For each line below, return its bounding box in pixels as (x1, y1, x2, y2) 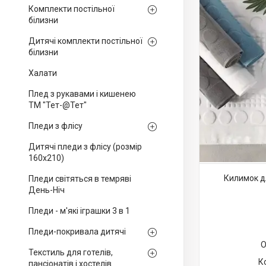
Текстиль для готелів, (28, 248, 113, 257)
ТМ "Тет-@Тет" (28, 100, 87, 110)
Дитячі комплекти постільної (28, 36, 142, 46)
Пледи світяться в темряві (28, 174, 131, 183)
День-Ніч (28, 185, 65, 195)
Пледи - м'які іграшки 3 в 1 (28, 206, 130, 216)
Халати (28, 68, 57, 78)
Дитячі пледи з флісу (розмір (28, 142, 142, 151)
